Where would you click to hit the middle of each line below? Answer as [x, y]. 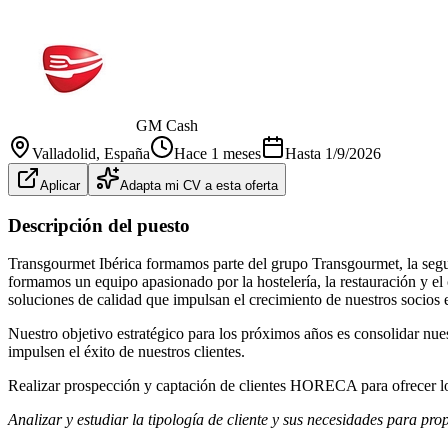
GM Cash [167, 125]
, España [123, 153]
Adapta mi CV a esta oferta [199, 185]
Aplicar [60, 185]
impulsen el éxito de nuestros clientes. [126, 352]
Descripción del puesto [99, 225]
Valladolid [64, 153]
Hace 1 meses [217, 153]
